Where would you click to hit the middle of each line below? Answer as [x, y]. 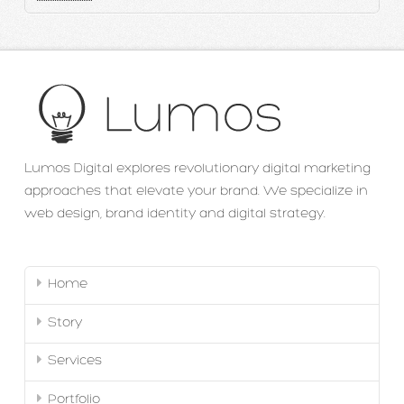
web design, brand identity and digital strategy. [174, 214]
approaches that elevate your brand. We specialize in [196, 191]
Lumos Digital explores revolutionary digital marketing [197, 169]
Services [74, 362]
